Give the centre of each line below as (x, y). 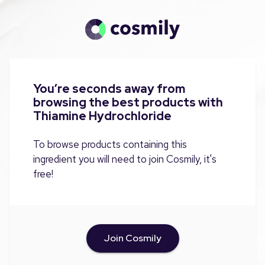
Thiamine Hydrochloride (102, 116)
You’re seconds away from (109, 88)
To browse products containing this (110, 144)
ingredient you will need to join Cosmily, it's (125, 159)
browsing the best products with (128, 102)
